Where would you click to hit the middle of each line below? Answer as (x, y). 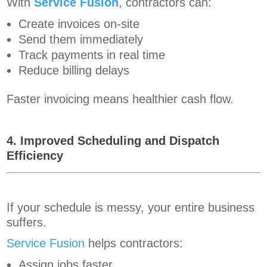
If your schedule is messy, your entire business (131, 208)
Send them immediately (81, 40)
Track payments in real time (92, 55)
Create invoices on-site (79, 24)
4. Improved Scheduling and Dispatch (113, 141)
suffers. (27, 223)
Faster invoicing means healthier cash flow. (120, 99)
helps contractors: (134, 243)
